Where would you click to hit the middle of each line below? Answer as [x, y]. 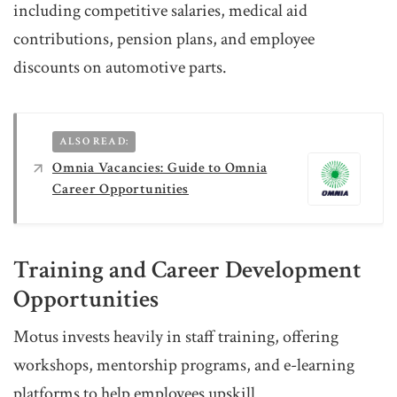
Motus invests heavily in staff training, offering [176, 337]
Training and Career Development [187, 270]
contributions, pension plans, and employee [164, 39]
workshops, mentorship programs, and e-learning [184, 366]
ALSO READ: [94, 142]
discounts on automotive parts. [120, 68]
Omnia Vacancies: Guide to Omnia [160, 167]
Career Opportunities [121, 189]
